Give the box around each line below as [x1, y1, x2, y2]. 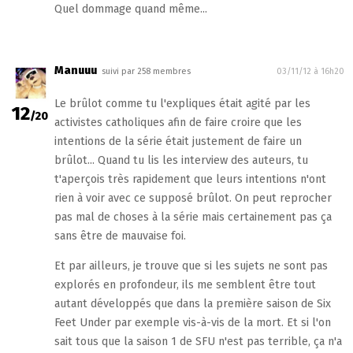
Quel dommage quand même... [54, 2, 207, 17]
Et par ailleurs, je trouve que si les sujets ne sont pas [54, 258, 328, 273]
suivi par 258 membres [101, 66, 191, 77]
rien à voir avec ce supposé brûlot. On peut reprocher [54, 191, 332, 205]
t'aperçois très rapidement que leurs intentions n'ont [54, 172, 326, 186]
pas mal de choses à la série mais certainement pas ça [54, 210, 332, 224]
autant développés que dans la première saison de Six [54, 296, 331, 310]
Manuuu [54, 64, 97, 78]
